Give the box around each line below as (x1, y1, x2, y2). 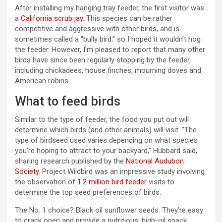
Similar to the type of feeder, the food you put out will (15, 115, 189, 124)
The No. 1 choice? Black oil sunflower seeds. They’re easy (15, 206, 203, 215)
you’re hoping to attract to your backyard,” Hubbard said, (15, 146, 197, 156)
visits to (147, 177, 174, 187)
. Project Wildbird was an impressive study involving (39, 167, 205, 176)
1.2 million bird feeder (77, 177, 147, 187)
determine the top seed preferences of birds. (15, 188, 161, 197)
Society (15, 167, 39, 176)
